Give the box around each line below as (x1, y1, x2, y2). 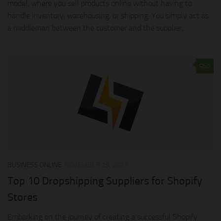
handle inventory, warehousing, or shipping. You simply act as (7, 11, 209, 21)
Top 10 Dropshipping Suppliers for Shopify (7, 174, 202, 187)
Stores (7, 190, 37, 204)
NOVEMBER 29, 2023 (65, 160, 128, 169)
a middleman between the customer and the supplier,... (7, 23, 187, 33)
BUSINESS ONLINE (7, 160, 62, 169)
